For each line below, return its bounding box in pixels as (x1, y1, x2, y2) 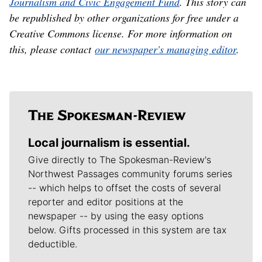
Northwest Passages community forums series (28, 168, 232, 180)
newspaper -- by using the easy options (28, 210, 204, 222)
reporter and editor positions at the (28, 196, 183, 208)
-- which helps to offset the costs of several (28, 182, 221, 194)
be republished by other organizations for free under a (9, 11, 239, 25)
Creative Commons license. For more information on (9, 26, 232, 41)
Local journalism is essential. (28, 136, 190, 150)
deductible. (28, 238, 77, 250)
